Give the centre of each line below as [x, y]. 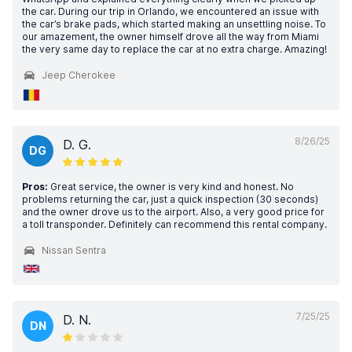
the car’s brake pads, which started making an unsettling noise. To [174, 24]
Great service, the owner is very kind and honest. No [171, 187]
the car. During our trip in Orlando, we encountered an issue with [170, 11]
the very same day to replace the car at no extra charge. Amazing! [174, 49]
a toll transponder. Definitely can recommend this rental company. [174, 224]
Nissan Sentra [74, 250]
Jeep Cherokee [79, 75]
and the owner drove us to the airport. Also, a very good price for [173, 212]
